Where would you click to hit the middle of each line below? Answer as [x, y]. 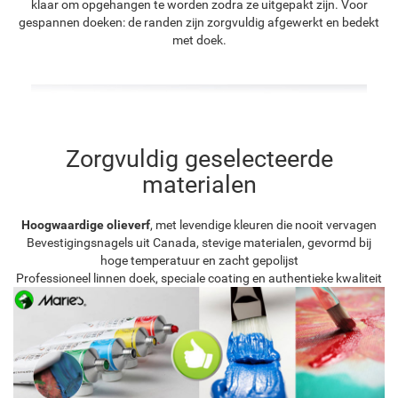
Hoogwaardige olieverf [86, 224]
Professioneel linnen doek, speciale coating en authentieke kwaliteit [199, 278]
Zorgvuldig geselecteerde [199, 159]
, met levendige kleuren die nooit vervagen [263, 224]
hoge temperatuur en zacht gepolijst [199, 260]
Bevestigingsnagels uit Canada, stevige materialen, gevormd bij [199, 242]
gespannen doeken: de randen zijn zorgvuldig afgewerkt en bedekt [199, 22]
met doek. [199, 40]
